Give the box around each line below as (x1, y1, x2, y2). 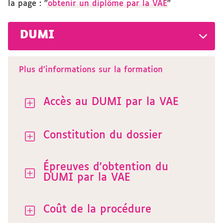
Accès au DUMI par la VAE (43, 97, 179, 108)
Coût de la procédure (43, 204, 151, 215)
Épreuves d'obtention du (43, 162, 168, 173)
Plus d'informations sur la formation (19, 66, 163, 74)
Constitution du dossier (43, 130, 162, 141)
